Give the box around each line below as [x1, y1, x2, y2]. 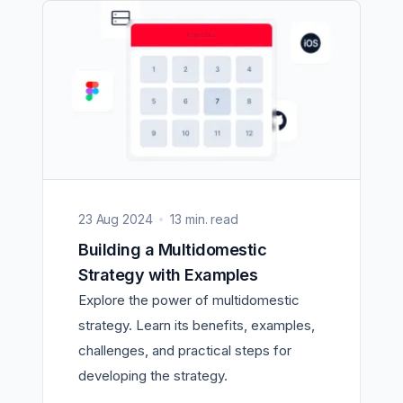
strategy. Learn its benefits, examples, [78, 316, 315, 334]
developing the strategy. [78, 366, 228, 384]
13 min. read [170, 210, 238, 227]
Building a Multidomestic [78, 239, 89, 259]
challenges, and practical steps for [78, 341, 291, 359]
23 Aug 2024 [78, 210, 153, 227]
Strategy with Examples [78, 264, 257, 284]
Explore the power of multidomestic [78, 291, 300, 309]
